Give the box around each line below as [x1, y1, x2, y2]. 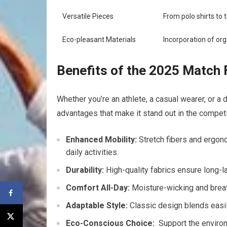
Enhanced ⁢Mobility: [66, 135, 137, 145]
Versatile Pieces [62, 12, 113, 21]
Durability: [66, 165, 104, 175]
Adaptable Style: [66, 201, 128, 211]
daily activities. [66, 147, 119, 158]
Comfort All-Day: [66, 183, 130, 193]
